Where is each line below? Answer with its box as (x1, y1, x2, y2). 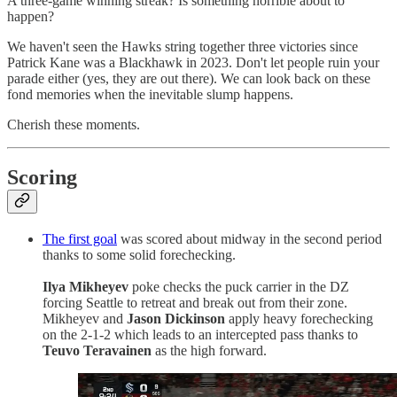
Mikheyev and (43, 311, 127, 327)
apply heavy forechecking (225, 311, 373, 327)
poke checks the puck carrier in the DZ (128, 279, 349, 295)
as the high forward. (152, 343, 267, 359)
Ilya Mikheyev (43, 279, 128, 295)
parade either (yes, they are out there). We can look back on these (7, 70, 370, 86)
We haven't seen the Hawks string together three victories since (7, 38, 358, 54)
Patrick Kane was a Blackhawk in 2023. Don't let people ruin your (7, 54, 379, 70)
